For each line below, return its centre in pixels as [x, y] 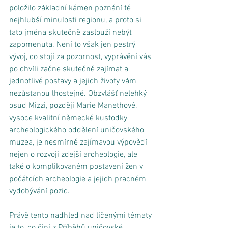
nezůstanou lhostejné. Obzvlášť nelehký [79, 93]
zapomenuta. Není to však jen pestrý [73, 45]
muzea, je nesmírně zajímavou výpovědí [79, 142]
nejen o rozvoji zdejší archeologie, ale [74, 154]
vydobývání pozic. [40, 191]
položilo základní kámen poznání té [71, 8]
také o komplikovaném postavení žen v [77, 167]
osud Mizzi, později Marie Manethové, [74, 106]
